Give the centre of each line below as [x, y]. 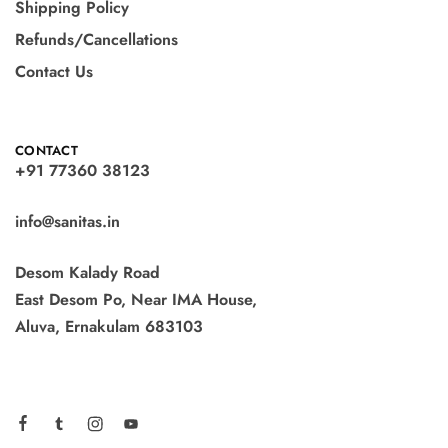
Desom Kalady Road [87, 273]
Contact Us [54, 72]
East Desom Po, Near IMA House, [136, 300]
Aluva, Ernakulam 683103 [109, 327]
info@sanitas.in [67, 222]
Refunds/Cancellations [96, 40]
